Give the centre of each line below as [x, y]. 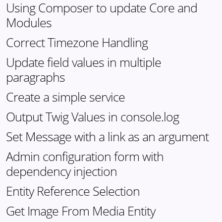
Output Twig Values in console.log [92, 116]
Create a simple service [65, 97]
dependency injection [61, 171]
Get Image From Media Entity [81, 211]
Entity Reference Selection [73, 191]
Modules [29, 22]
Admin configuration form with [85, 156]
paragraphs [35, 77]
